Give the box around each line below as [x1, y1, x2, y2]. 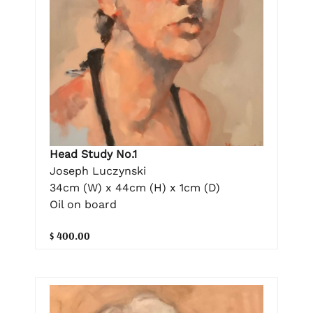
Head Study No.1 [50, 147, 137, 161]
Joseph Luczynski [50, 164, 146, 178]
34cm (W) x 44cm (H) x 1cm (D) [50, 181, 220, 195]
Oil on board [50, 198, 117, 212]
